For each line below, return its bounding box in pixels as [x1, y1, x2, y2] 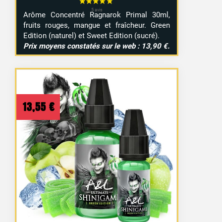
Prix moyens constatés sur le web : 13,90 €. [23, 41, 170, 51]
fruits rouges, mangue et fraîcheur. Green [23, 20, 170, 30]
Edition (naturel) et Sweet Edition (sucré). [23, 31, 160, 40]
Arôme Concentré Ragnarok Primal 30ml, [23, 10, 170, 19]
